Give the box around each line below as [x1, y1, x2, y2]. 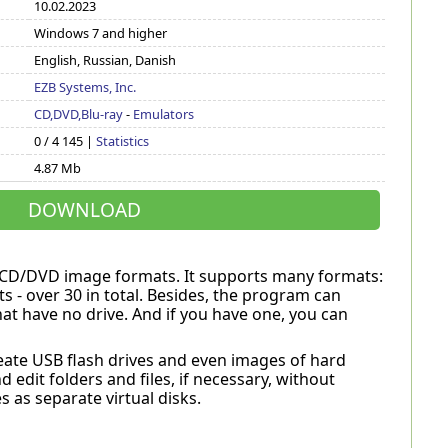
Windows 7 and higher [34, 24, 168, 42]
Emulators [133, 105, 195, 123]
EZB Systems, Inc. [34, 78, 137, 96]
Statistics [96, 132, 150, 150]
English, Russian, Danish [34, 51, 177, 69]
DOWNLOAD [28, 196, 142, 223]
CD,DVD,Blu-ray [34, 105, 124, 123]
